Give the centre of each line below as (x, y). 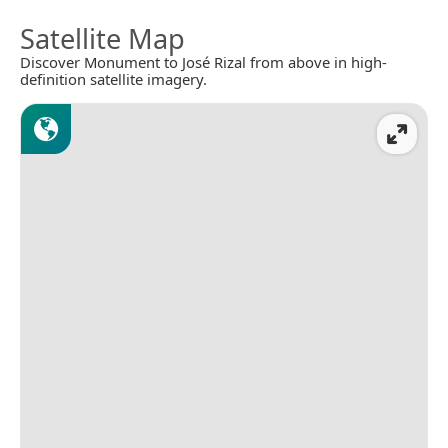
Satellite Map (102, 39)
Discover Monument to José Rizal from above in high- (203, 62)
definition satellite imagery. (113, 79)
